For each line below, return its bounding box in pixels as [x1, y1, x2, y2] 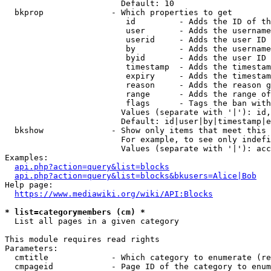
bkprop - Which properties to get [5, 8, 232, 17]
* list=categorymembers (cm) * [5, 207, 145, 217]
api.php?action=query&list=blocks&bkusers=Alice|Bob [15, 171, 256, 180]
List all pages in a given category [5, 217, 179, 226]
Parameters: [5, 244, 58, 253]
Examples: [5, 153, 48, 162]
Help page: [5, 180, 53, 189]
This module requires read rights [5, 235, 160, 244]
